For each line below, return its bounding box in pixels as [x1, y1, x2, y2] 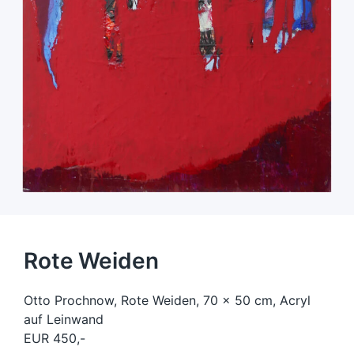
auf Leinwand [24, 311, 104, 328]
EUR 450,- [24, 330, 85, 347]
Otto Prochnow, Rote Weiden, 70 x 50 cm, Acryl [24, 292, 311, 309]
